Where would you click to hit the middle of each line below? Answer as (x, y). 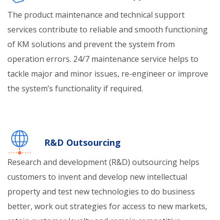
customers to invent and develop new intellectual (97, 177)
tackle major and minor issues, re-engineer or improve (108, 74)
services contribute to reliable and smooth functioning (108, 29)
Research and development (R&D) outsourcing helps (103, 162)
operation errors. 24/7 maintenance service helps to (103, 59)
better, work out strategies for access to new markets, (107, 206)
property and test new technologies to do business (101, 192)
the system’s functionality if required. (75, 88)
